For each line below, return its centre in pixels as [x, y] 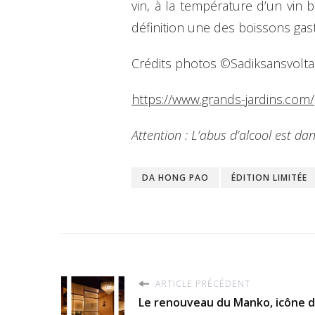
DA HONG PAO [175, 177]
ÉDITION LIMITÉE [269, 177]
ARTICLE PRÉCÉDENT [201, 283]
